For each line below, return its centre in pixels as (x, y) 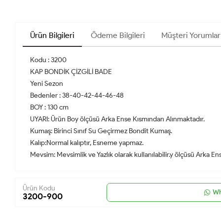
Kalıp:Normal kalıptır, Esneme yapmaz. (87, 143)
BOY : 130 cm (49, 108)
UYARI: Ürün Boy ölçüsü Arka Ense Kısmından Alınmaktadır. (117, 119)
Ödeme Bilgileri (118, 36)
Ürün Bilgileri (52, 36)
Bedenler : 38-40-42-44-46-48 (77, 96)
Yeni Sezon (47, 84)
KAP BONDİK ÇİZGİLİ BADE (71, 72)
